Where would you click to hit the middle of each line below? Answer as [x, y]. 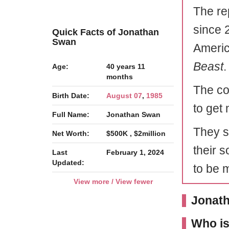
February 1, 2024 [135, 152]
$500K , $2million [136, 133]
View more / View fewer [113, 181]
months [120, 76]
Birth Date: [71, 95]
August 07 [124, 95]
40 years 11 [126, 66]
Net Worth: [71, 133]
